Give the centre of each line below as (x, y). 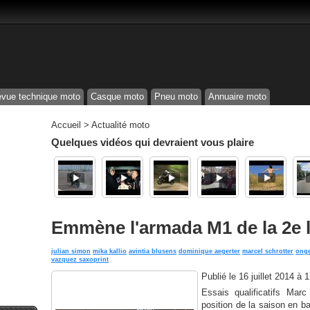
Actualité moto (120, 125)
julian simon (71, 251)
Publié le (220, 276)
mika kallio (110, 251)
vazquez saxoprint (80, 259)
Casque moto (117, 97)
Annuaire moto (237, 97)
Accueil (66, 125)
